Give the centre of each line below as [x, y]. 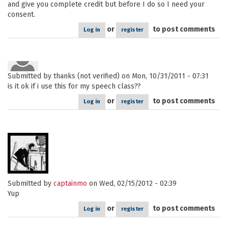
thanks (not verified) [87, 76]
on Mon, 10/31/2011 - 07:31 [164, 76]
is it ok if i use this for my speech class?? [74, 86]
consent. [21, 15]
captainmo [70, 183]
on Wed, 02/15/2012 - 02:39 [132, 183]
